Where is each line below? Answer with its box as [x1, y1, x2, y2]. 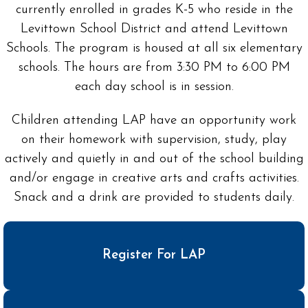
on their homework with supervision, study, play [21, 133, 287, 146]
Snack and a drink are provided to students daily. [14, 190, 294, 204]
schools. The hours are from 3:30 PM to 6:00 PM [18, 60, 290, 74]
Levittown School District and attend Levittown [20, 22, 288, 36]
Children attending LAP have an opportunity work [12, 113, 296, 127]
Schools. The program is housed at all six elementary [5, 41, 302, 55]
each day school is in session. [74, 80, 234, 93]
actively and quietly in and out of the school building [4, 152, 304, 166]
